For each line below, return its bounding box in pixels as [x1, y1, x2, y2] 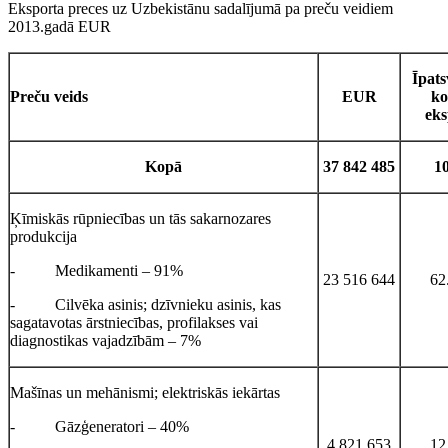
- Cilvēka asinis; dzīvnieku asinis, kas [10, 295, 281, 313]
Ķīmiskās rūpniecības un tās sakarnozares [10, 209, 271, 227]
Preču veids [10, 87, 88, 105]
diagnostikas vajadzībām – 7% [10, 331, 201, 349]
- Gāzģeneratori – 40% [10, 417, 189, 435]
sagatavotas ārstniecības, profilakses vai [10, 313, 258, 331]
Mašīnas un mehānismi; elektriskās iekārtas [10, 383, 280, 401]
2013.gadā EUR [8, 17, 111, 35]
